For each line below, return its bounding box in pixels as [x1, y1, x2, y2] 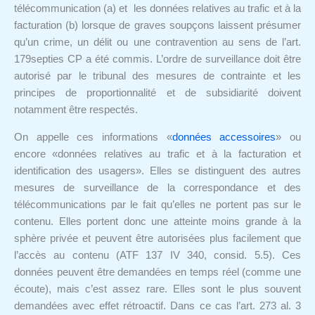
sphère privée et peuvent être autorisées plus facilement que [14, 232, 301, 244]
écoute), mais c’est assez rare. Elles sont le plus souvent [14, 283, 301, 295]
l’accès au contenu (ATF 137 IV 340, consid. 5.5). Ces [14, 249, 301, 261]
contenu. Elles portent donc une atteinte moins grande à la [14, 215, 301, 227]
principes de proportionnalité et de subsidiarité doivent [14, 87, 301, 99]
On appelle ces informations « [14, 131, 172, 143]
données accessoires [172, 131, 276, 143]
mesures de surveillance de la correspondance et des [14, 181, 301, 193]
